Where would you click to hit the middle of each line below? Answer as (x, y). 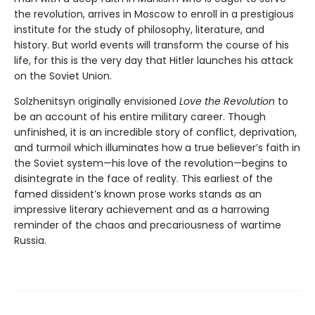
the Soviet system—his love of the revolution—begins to (151, 163)
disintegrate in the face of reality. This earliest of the (143, 179)
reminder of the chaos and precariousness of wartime (148, 225)
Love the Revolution (227, 102)
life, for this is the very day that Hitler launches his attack (154, 61)
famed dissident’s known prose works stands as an (138, 194)
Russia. (30, 241)
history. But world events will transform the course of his (152, 45)
